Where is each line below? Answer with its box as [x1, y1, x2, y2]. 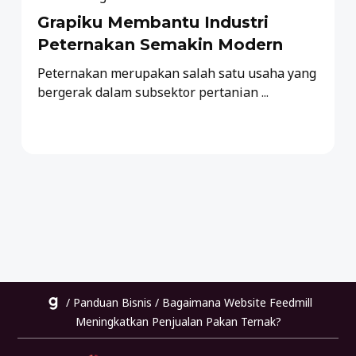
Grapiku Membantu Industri [37, 12, 269, 32]
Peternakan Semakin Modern [37, 34, 284, 54]
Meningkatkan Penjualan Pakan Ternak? [75, 314, 281, 330]
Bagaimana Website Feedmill [162, 294, 312, 310]
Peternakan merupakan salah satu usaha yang [37, 64, 317, 82]
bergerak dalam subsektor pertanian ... [37, 83, 269, 101]
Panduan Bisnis [73, 294, 152, 310]
